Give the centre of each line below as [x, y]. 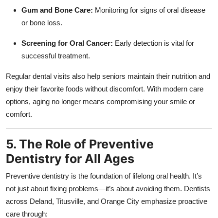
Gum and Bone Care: [57, 10]
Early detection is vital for [154, 43]
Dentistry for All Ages [70, 158]
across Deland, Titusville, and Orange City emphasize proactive [107, 201]
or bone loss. [42, 22]
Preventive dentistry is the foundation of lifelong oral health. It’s [104, 176]
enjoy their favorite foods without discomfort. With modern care [105, 89]
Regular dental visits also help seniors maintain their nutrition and [108, 76]
